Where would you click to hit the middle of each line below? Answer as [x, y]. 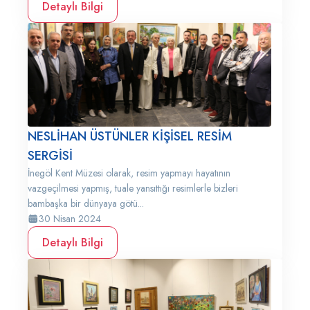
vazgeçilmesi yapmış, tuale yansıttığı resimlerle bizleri [133, 188]
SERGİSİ [50, 156]
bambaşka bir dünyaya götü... [86, 203]
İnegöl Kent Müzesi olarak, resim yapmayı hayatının [129, 173]
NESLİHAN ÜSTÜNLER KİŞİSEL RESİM [130, 136]
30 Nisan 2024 [70, 219]
